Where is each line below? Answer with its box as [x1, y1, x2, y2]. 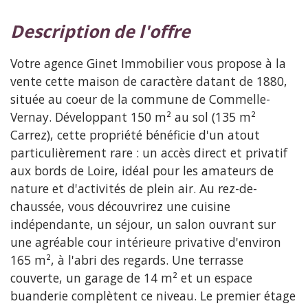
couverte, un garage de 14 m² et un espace [10, 269, 252, 286]
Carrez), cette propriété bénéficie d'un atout [10, 126, 260, 143]
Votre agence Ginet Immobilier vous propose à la [10, 54, 286, 71]
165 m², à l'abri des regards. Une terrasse [10, 251, 243, 268]
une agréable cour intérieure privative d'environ [10, 233, 281, 250]
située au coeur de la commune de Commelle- [10, 90, 270, 107]
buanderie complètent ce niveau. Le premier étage [10, 287, 296, 304]
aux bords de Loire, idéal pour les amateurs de [10, 162, 274, 179]
